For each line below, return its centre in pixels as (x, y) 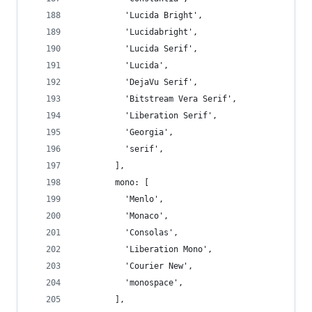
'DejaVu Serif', (137, 82)
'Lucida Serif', (137, 49)
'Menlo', (120, 199)
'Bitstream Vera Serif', (156, 99)
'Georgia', (125, 132)
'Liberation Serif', (147, 116)
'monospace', (130, 283)
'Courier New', (134, 266)
